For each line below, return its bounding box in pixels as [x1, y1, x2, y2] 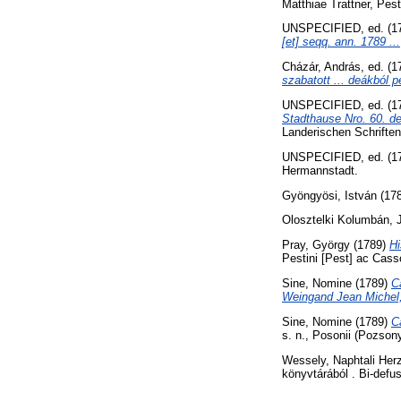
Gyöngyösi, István [282, 188, 377, 202]
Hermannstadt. [282, 163, 358, 177]
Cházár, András [282, 60, 361, 74]
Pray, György [282, 238, 350, 252]
